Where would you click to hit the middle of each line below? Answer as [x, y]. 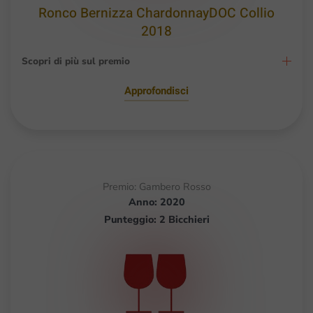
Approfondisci [156, 90]
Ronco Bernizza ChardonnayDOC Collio [156, 13]
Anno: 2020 [156, 202]
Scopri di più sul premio [76, 61]
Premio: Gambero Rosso [156, 186]
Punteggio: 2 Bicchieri [156, 219]
